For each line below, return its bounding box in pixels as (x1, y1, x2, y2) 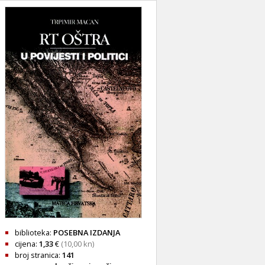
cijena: (15, 238, 39, 249)
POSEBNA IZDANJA (53, 227, 120, 238)
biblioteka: (15, 227, 53, 238)
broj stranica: (15, 249, 62, 260)
